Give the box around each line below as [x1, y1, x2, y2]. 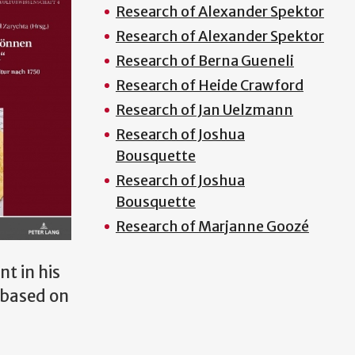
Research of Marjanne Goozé [115, 217, 309, 235]
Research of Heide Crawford [115, 76, 303, 94]
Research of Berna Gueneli [115, 52, 294, 70]
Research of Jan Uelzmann [115, 101, 293, 119]
